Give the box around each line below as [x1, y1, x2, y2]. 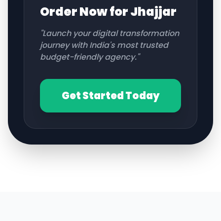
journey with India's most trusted [40, 39, 168, 51]
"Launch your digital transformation [40, 28, 179, 39]
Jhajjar [130, 3, 177, 20]
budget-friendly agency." [40, 51, 139, 63]
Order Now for [40, 3, 130, 20]
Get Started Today [61, 89, 160, 103]
